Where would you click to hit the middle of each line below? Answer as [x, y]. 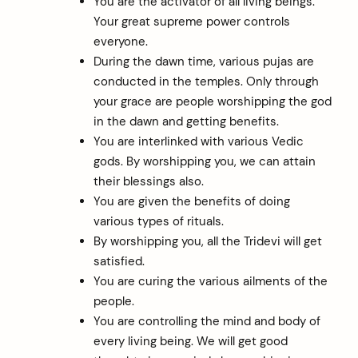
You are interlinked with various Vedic [198, 141]
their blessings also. [148, 181]
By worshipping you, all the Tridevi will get [207, 241]
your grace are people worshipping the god [212, 101]
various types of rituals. [158, 221]
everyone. [120, 41]
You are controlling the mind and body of [207, 321]
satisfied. [119, 261]
